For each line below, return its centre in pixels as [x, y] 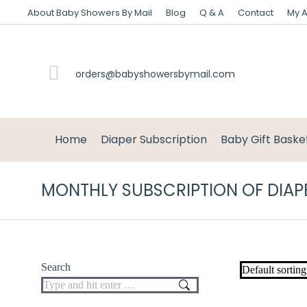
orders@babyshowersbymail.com [155, 74]
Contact [256, 12]
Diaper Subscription [154, 139]
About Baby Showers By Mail [90, 12]
